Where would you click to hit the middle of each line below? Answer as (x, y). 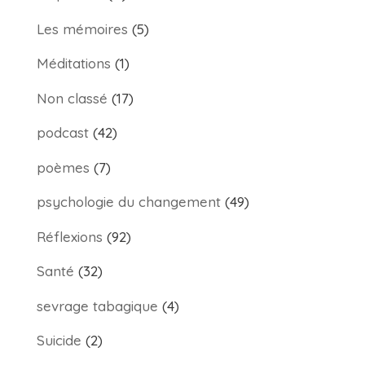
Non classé (72, 98)
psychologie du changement (128, 202)
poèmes (63, 167)
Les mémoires (82, 29)
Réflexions (69, 236)
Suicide (59, 340)
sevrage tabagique (97, 306)
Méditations (73, 63)
